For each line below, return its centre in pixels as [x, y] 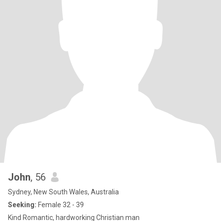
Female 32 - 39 [60, 205]
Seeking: [22, 205]
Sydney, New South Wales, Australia [63, 192]
